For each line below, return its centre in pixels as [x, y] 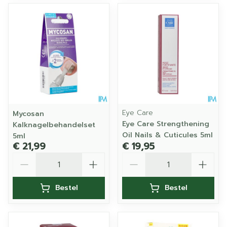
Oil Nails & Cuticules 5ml [167, 135]
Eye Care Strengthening [166, 124]
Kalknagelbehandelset [54, 125]
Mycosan [28, 114]
